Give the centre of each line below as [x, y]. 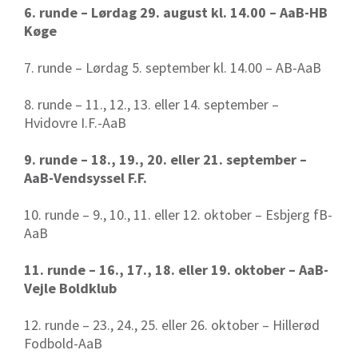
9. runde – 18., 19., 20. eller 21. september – [165, 160]
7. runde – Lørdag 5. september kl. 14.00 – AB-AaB [173, 68]
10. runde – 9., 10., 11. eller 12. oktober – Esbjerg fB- [178, 215]
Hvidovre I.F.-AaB [75, 123]
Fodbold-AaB [63, 344]
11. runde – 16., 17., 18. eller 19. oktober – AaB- [176, 270]
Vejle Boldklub [70, 288]
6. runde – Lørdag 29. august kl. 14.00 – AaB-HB [176, 13]
